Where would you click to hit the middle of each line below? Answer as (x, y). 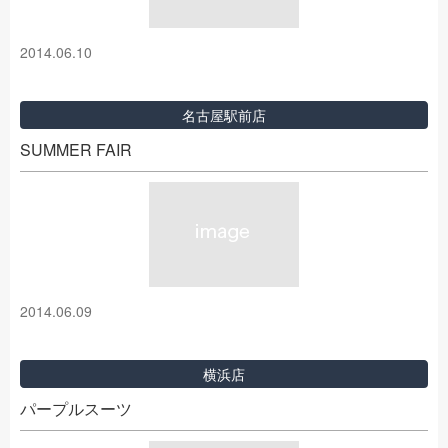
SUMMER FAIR (76, 149)
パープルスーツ (76, 408)
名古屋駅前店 (224, 115)
